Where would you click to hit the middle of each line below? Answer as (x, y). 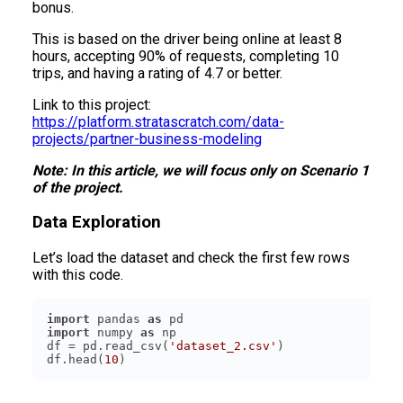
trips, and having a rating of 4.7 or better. (157, 73)
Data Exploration (97, 223)
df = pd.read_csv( (108, 346)
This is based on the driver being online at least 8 (187, 39)
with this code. (78, 275)
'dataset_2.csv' (223, 346)
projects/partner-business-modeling (147, 139)
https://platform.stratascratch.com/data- (158, 121)
